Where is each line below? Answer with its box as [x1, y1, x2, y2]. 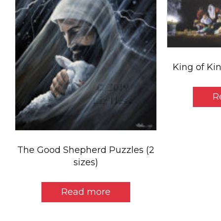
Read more [61, 186, 110, 197]
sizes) [73, 156, 98, 168]
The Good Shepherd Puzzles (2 [17, 144, 154, 155]
